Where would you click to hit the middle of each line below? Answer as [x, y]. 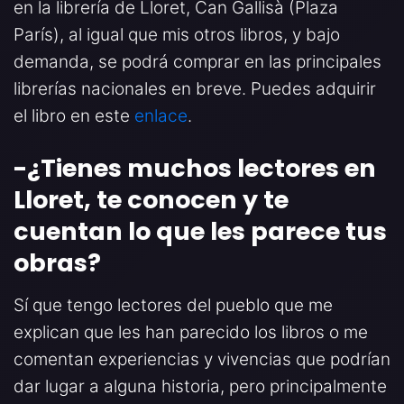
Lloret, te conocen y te [151, 200]
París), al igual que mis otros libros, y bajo [177, 35]
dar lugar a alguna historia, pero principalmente [200, 387]
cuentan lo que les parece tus [200, 232]
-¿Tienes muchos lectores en [195, 169]
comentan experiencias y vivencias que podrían [202, 360]
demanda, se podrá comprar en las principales [197, 62]
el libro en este [74, 116]
